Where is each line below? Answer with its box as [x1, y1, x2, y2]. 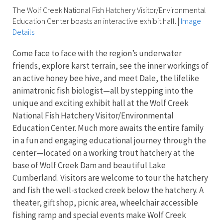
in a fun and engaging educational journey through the [12, 135, 206, 146]
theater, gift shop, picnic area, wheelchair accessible [12, 197, 198, 209]
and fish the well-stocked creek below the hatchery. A [12, 185, 204, 196]
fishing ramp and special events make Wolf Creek [12, 210, 186, 221]
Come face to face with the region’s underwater [12, 48, 182, 59]
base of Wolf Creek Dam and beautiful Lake [12, 160, 166, 171]
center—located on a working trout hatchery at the [12, 147, 195, 159]
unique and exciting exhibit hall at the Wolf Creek [12, 98, 189, 109]
